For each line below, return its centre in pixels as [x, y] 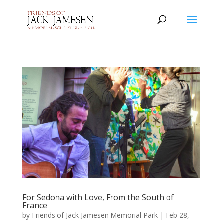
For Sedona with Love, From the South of [98, 197]
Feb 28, [177, 215]
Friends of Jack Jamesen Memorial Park [94, 215]
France [34, 205]
